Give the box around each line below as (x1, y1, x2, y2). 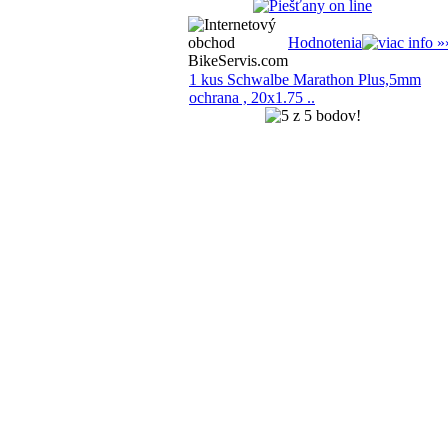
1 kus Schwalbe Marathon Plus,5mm (189, 71, 421, 88)
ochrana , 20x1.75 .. (189, 89, 315, 106)
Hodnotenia (288, 34, 362, 51)
